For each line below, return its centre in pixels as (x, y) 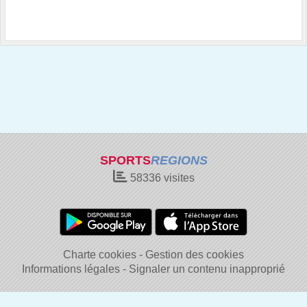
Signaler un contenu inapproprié (207, 269)
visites (177, 178)
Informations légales (71, 269)
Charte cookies (100, 255)
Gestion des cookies (195, 255)
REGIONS (179, 160)
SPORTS (125, 160)
